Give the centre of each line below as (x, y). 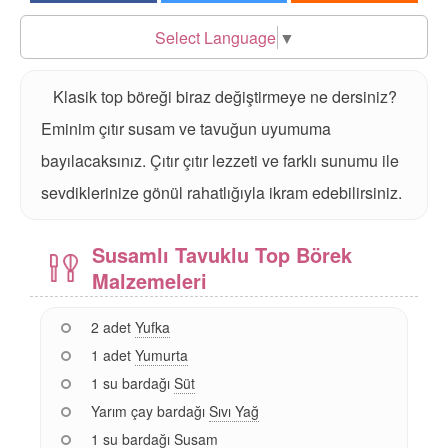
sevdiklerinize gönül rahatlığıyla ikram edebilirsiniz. (221, 192)
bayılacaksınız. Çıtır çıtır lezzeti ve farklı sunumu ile (220, 160)
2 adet (113, 326)
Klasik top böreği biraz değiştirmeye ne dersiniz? (225, 96)
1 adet (111, 354)
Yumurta (161, 354)
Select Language (215, 37)
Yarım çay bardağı (148, 410)
